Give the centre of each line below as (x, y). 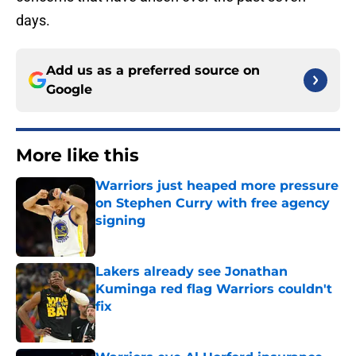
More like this (77, 156)
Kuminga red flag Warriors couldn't (214, 289)
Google (69, 90)
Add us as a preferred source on (153, 71)
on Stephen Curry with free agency (213, 203)
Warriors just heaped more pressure (217, 186)
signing (120, 221)
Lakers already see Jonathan (192, 272)
